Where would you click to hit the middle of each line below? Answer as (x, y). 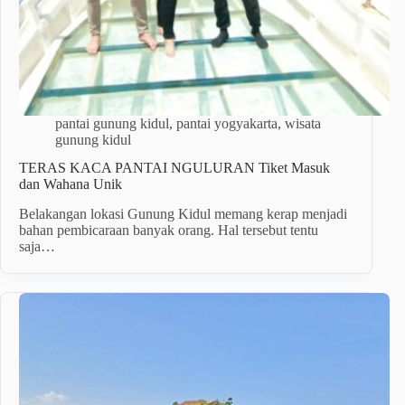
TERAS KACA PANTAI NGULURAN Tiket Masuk (174, 168)
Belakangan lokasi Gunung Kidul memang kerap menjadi (183, 214)
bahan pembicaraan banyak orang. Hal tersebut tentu (169, 231)
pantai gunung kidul (112, 124)
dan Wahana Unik (71, 184)
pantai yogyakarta (227, 124)
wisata (303, 124)
